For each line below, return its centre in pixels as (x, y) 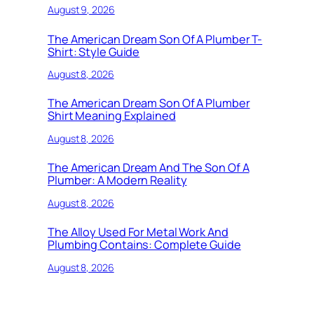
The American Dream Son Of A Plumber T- (155, 39)
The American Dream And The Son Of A (149, 168)
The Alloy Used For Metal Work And (138, 232)
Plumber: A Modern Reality (117, 180)
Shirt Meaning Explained (112, 116)
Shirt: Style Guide (94, 52)
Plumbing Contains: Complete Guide (144, 245)
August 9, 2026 (81, 10)
